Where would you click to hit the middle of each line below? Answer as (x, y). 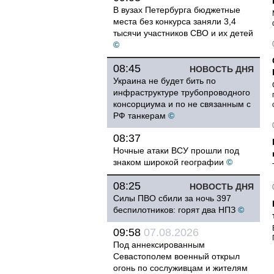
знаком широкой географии (168, 162)
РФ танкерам (139, 116)
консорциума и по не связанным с (182, 104)
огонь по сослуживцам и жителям (180, 268)
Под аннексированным (159, 245)
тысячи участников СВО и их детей (183, 33)
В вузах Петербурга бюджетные (177, 10)
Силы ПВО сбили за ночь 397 (172, 198)
